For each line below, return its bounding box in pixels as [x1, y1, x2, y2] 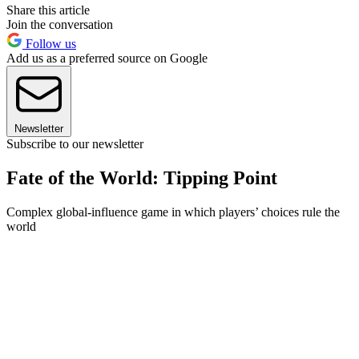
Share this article [6, 2, 90, 17]
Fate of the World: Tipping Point [6, 167, 277, 188]
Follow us [22, 36, 76, 50]
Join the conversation [6, 17, 113, 31]
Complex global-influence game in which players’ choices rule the [6, 204, 340, 219]
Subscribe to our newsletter [6, 136, 143, 151]
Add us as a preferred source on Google [6, 50, 208, 65]
